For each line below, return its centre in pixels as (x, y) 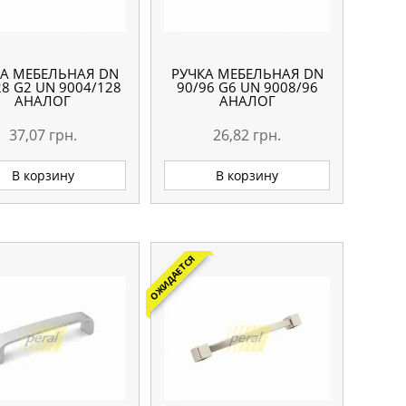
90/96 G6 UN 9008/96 (247, 87)
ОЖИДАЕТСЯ (173, 278)
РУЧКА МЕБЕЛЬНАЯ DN (247, 74)
